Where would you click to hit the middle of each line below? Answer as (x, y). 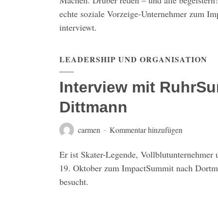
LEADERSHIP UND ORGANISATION (133, 59)
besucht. (74, 182)
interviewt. (78, 27)
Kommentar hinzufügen (146, 130)
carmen (89, 130)
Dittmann (93, 107)
